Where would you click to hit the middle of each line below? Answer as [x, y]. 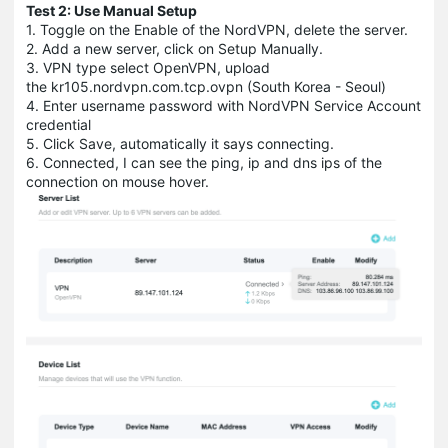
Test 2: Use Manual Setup [111, 11]
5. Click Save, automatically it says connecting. [180, 144]
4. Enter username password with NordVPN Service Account [223, 106]
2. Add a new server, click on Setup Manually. [174, 49]
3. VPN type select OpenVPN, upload [148, 68]
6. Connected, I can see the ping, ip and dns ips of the [204, 163]
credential [58, 125]
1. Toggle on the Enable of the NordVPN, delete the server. [217, 30]
